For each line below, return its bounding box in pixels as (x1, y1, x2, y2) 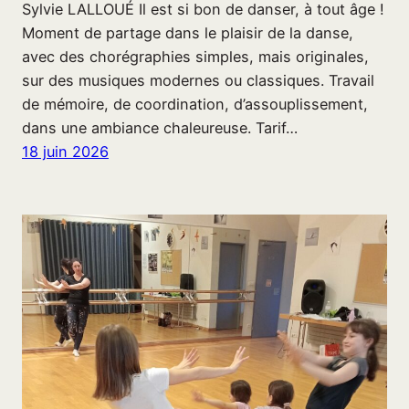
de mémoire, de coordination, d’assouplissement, (22, 94, 368, 113)
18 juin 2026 (22, 142, 109, 161)
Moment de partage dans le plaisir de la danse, (22, 23, 353, 42)
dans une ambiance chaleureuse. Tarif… (22, 118, 298, 137)
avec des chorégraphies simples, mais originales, (22, 47, 369, 66)
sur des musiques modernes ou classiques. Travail (22, 70, 374, 89)
